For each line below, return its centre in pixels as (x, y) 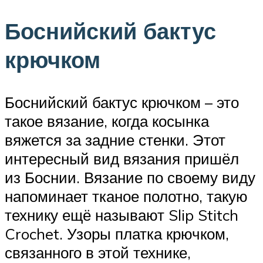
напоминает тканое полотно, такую (126, 196)
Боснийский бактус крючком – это (122, 102)
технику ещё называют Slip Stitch (122, 215)
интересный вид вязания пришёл (122, 158)
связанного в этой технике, (98, 252)
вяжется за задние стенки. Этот (115, 139)
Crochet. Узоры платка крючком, (117, 233)
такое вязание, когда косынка (107, 121)
